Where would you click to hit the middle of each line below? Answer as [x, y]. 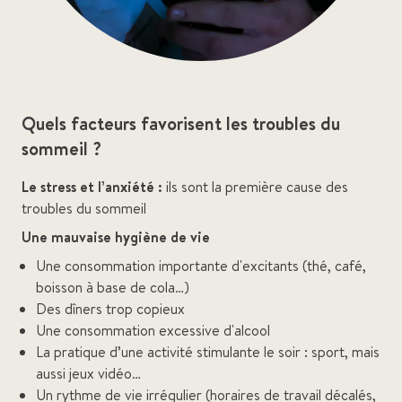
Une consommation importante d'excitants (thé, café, [201, 266]
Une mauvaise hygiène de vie [116, 237]
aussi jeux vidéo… [88, 373]
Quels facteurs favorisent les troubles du [181, 123]
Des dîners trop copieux [110, 309]
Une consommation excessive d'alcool [153, 330]
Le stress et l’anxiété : [92, 187]
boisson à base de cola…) [113, 287]
